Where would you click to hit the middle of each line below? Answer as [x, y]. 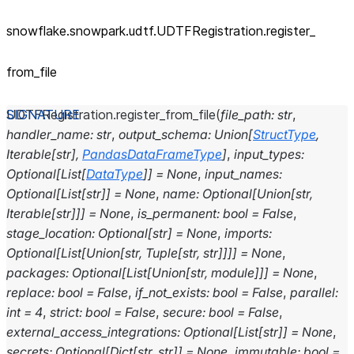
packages [36, 273]
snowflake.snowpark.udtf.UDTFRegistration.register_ [161, 31]
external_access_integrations [92, 332]
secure [183, 312]
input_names [242, 174]
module [233, 273]
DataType [115, 174]
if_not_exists [171, 292]
